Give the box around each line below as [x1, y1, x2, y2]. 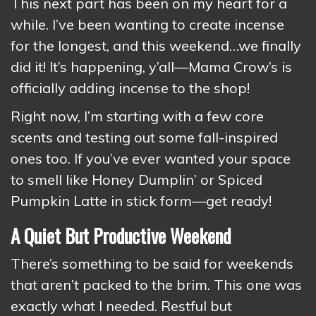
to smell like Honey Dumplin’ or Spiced [11, 171, 262, 188]
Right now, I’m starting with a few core [11, 107, 264, 125]
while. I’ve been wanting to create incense [11, 16, 284, 33]
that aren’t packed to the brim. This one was [11, 276, 302, 293]
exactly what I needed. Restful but [11, 297, 232, 315]
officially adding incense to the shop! [11, 79, 250, 97]
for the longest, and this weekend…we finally [11, 37, 301, 54]
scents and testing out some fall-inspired [11, 128, 278, 146]
